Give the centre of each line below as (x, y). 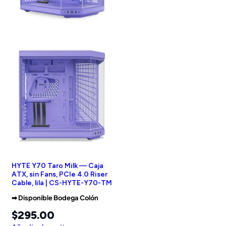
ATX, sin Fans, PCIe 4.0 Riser (60, 175)
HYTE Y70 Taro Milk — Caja (58, 166)
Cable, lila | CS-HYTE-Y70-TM (62, 183)
